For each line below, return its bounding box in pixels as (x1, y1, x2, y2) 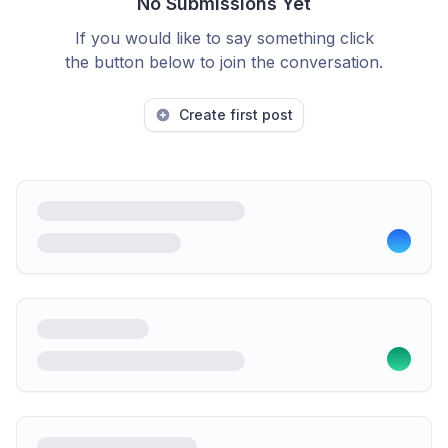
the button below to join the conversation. (65, 52, 383, 72)
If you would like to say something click (74, 28, 374, 48)
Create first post (179, 106, 293, 123)
